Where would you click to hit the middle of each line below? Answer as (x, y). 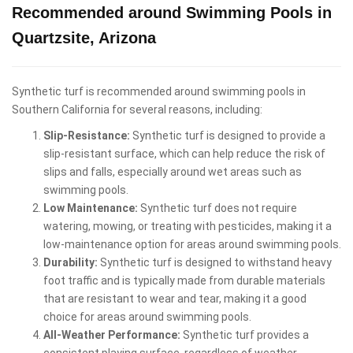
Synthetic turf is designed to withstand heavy (215, 262)
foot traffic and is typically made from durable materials (184, 280)
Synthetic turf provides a (245, 334)
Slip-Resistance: (87, 135)
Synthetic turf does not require (217, 208)
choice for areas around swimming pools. (147, 316)
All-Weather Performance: (112, 334)
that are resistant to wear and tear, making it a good (175, 298)
